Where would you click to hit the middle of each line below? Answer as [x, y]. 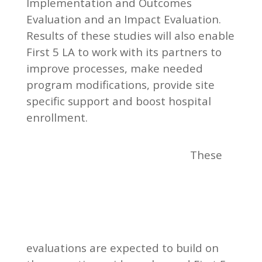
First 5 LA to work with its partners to [124, 51]
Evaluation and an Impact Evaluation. [123, 19]
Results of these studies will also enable [130, 35]
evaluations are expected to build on [122, 247]
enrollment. [57, 117]
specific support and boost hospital [118, 101]
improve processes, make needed [114, 68]
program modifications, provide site [120, 84]
